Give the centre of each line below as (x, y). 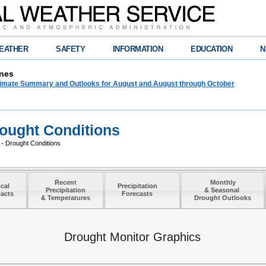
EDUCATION (212, 49)
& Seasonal (223, 190)
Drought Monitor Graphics (132, 237)
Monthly (223, 183)
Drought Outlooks (223, 198)
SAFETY (71, 49)
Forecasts (137, 194)
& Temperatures (65, 198)
